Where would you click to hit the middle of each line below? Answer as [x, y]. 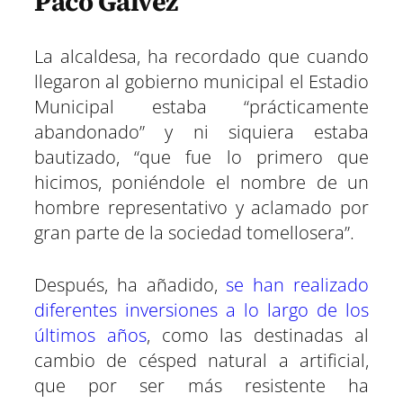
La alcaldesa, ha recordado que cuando [201, 56]
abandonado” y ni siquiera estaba [201, 131]
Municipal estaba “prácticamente [201, 106]
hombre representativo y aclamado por [201, 207]
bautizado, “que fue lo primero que [201, 157]
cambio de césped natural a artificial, [201, 360]
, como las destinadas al [258, 335]
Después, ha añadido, [130, 284]
